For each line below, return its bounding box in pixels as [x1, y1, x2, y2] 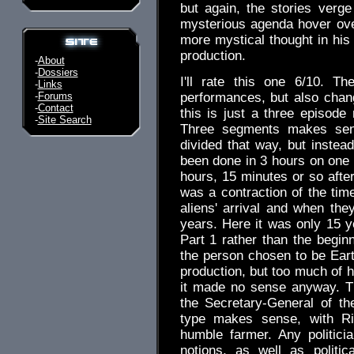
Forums [37, 90, 73, 102]
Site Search [37, 114, 92, 126]
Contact [37, 102, 73, 114]
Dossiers [37, 66, 78, 78]
